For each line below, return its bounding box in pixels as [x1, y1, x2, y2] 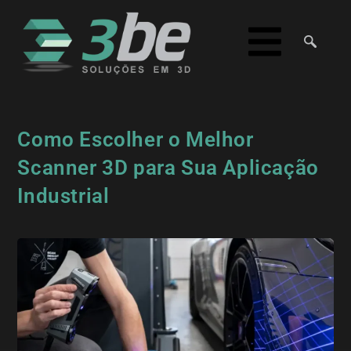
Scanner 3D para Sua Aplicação [17, 156, 319, 180]
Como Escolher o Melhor [17, 128, 254, 152]
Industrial [17, 184, 110, 208]
